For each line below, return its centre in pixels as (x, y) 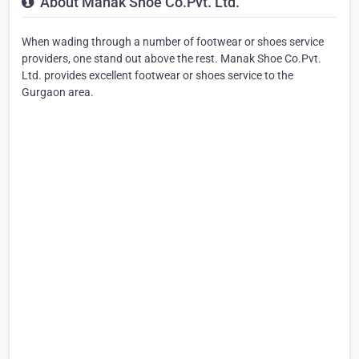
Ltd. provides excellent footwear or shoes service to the (157, 75)
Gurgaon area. (58, 92)
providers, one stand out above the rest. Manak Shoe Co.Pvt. (171, 58)
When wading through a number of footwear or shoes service (173, 41)
